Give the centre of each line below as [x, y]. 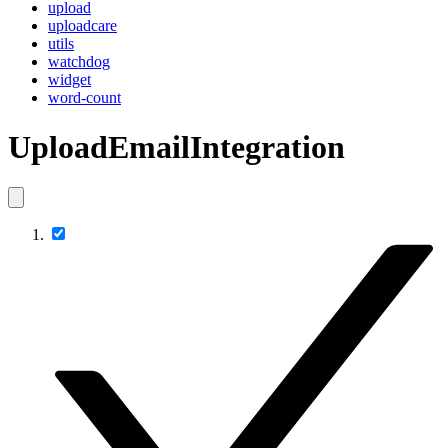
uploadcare [82, 26]
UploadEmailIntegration [176, 146]
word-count [84, 98]
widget [69, 80]
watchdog [79, 62]
